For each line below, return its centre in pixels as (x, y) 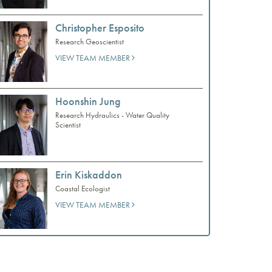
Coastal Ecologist (83, 188)
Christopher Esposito (100, 27)
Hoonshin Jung (88, 101)
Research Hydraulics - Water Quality (112, 115)
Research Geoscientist (90, 41)
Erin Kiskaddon (89, 174)
